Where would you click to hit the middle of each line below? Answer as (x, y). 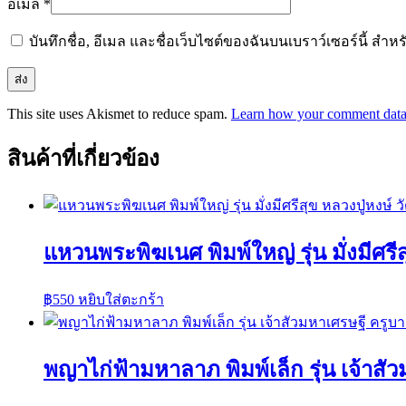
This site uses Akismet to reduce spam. (119, 114)
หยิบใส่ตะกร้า (121, 300)
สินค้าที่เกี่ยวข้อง (83, 159)
